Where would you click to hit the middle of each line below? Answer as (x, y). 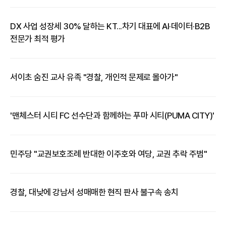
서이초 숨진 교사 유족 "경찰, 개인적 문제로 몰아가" (94, 77)
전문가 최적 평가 (38, 39)
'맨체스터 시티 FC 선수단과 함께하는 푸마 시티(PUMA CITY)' (112, 116)
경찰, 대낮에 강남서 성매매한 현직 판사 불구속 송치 (94, 192)
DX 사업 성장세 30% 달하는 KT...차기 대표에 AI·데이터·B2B (110, 26)
